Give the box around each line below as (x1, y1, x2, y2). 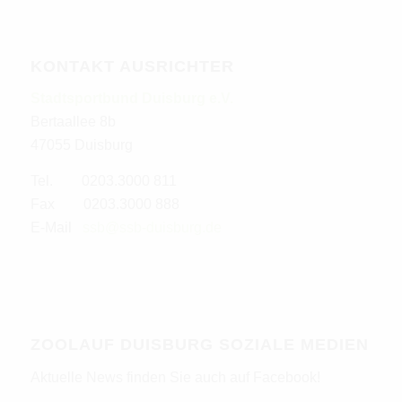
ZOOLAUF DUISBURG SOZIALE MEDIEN (30, 336, 369, 354)
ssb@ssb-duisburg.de (82, 219, 222, 235)
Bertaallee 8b (30, 114, 116, 130)
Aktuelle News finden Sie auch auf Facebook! (30, 370, 320, 386)
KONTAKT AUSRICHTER (30, 57, 234, 75)
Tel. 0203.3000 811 (30, 172, 177, 188)
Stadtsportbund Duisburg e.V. (30, 91, 233, 107)
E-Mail (30, 219, 83, 235)
